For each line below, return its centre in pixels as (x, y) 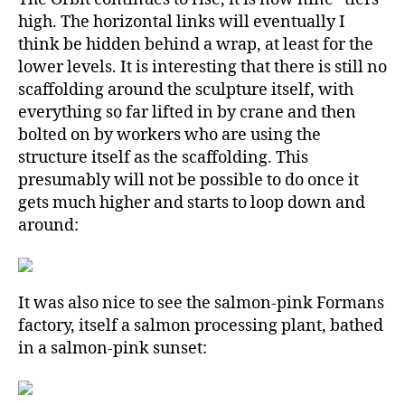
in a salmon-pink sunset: (113, 349)
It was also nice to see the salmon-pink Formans (201, 304)
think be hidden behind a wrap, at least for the (196, 45)
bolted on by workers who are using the (170, 136)
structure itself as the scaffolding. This (163, 158)
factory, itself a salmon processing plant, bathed (201, 326)
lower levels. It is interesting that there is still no (202, 68)
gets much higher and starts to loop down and (192, 203)
